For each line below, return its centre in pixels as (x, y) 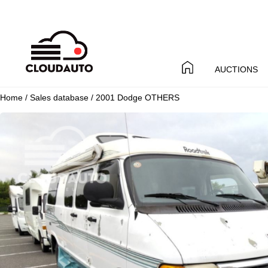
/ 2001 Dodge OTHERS (134, 97)
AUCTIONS (236, 69)
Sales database (59, 97)
